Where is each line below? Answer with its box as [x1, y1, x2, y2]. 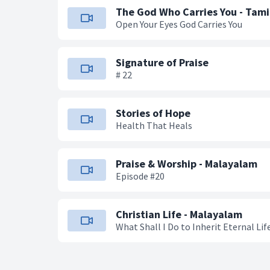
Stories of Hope [116, 106, 190, 120]
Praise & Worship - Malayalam [116, 157, 257, 171]
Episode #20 [116, 170, 165, 182]
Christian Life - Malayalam [116, 207, 242, 221]
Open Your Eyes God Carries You [116, 18, 242, 30]
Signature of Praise [116, 55, 209, 69]
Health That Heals [116, 119, 192, 131]
